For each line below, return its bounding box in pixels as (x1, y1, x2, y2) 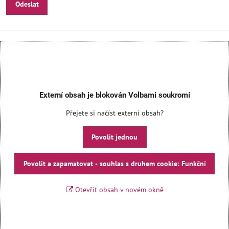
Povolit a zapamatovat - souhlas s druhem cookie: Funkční (23, 158, 206, 168)
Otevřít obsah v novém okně (73, 185, 164, 194)
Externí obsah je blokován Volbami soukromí (39, 90, 190, 100)
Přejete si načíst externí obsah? (65, 108, 164, 118)
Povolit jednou (91, 132, 138, 142)
